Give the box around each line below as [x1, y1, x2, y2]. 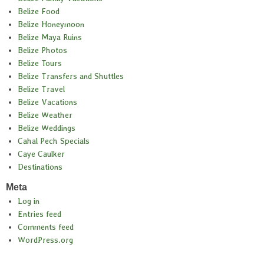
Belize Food [18, 6, 60, 16]
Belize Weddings [18, 123, 75, 133]
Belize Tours [18, 58, 62, 68]
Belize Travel [18, 84, 65, 94]
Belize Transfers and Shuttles [18, 71, 124, 81]
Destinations [18, 162, 62, 172]
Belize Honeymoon [18, 19, 84, 29]
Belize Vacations [18, 97, 77, 107]
